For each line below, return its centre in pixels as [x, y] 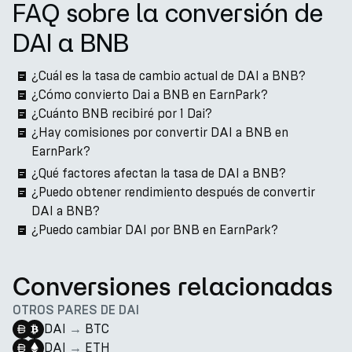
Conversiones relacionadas [173, 286]
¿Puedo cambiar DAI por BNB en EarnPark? [155, 230]
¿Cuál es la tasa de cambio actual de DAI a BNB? [169, 76]
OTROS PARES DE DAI [76, 310]
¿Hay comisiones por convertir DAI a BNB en [160, 132]
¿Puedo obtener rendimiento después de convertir [173, 192]
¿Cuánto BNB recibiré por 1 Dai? [122, 114]
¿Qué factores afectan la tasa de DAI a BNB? [159, 173]
